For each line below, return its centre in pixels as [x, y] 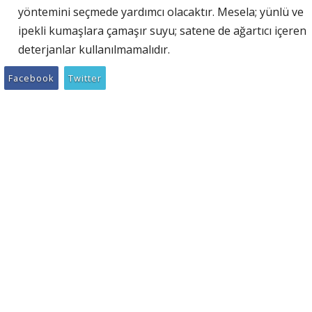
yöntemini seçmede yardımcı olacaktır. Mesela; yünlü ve [161, 11]
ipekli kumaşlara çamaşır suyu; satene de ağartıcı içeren [162, 30]
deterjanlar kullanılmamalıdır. [95, 49]
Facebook [31, 78]
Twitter [85, 78]
